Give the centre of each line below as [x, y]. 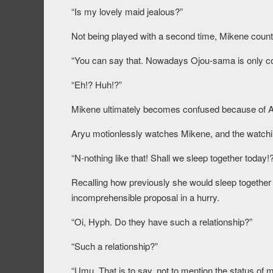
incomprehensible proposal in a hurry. [145, 197]
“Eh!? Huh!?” [97, 85]
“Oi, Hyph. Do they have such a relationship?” [162, 222]
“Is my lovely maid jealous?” [127, 12]
